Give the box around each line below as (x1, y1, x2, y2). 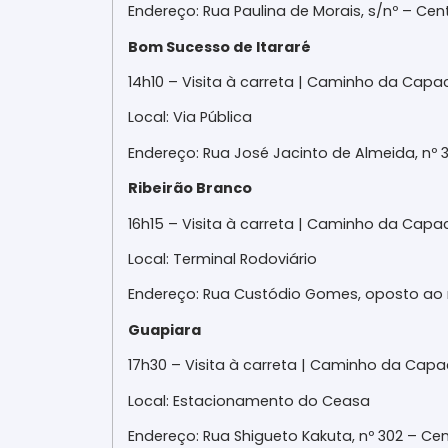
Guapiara (128, 319, 201, 340)
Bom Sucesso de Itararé (128, 36, 311, 57)
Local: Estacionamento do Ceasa (128, 390, 370, 411)
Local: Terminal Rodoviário (128, 249, 317, 270)
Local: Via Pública (128, 107, 252, 128)
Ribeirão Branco (128, 178, 252, 199)
